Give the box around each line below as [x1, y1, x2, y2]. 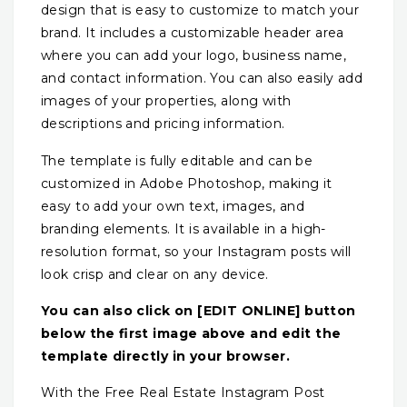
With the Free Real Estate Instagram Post [41, 384, 325, 402]
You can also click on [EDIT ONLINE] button [41, 302, 356, 319]
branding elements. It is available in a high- [41, 220, 326, 237]
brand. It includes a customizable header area [41, 25, 344, 42]
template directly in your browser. [41, 347, 291, 364]
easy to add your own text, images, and [41, 197, 304, 214]
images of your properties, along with [41, 93, 292, 110]
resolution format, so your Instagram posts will [41, 243, 352, 260]
